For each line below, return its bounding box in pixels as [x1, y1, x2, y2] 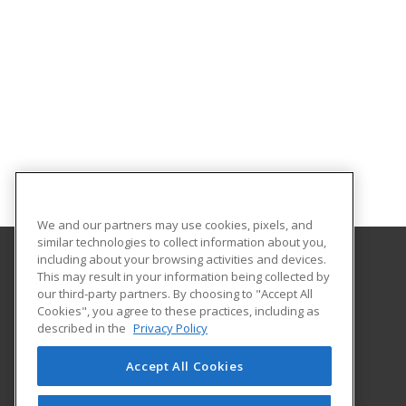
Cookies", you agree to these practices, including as [37, 302, 320, 319]
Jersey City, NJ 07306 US [80, 332, 206, 348]
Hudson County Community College [80, 272, 282, 288]
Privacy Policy [133, 319, 208, 336]
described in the [37, 319, 129, 336]
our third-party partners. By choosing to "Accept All [37, 285, 313, 302]
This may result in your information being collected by [37, 267, 330, 285]
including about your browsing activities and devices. [37, 250, 326, 267]
